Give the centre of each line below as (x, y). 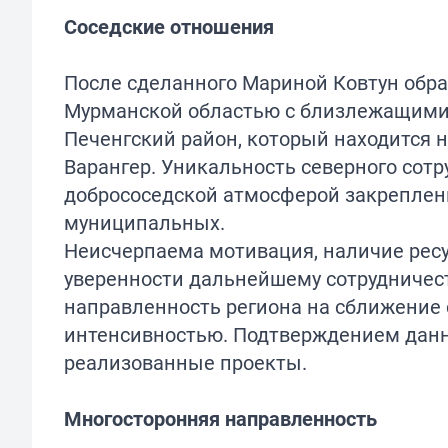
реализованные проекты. (185, 363)
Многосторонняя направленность (220, 419)
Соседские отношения (169, 27)
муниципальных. (144, 223)
